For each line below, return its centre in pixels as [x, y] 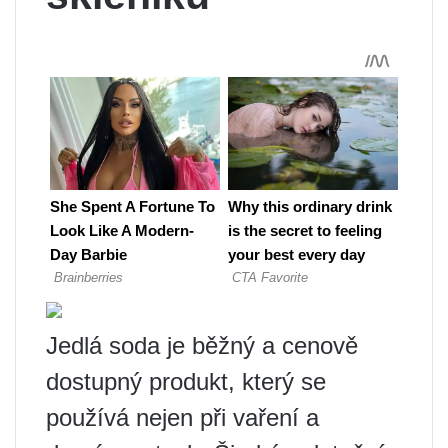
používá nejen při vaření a [182, 417]
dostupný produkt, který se [186, 381]
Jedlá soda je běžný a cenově [202, 345]
